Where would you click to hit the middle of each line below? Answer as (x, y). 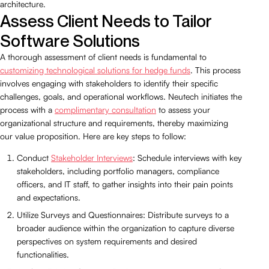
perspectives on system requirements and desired (107, 241)
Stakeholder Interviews (92, 157)
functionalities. (43, 254)
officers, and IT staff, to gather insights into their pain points (125, 184)
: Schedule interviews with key (187, 157)
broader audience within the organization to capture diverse (125, 228)
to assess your (183, 109)
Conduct (34, 157)
